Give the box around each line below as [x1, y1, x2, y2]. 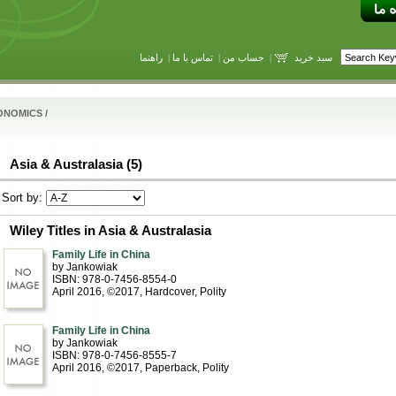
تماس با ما [171, 51, 213, 63]
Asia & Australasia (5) [9, 156, 142, 171]
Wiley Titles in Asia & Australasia [9, 223, 211, 238]
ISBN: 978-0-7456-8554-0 [51, 273, 177, 286]
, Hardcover [139, 286, 194, 298]
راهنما [139, 51, 163, 63]
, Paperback [139, 362, 197, 374]
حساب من [222, 51, 264, 63]
